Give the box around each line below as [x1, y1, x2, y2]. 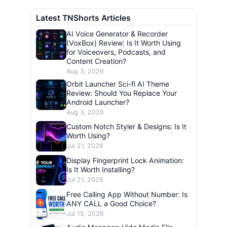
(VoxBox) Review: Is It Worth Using [66, 39, 181, 48]
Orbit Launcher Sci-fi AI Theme [66, 80, 169, 89]
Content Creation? [66, 57, 126, 66]
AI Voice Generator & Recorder [66, 29, 168, 39]
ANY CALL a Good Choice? [66, 199, 156, 208]
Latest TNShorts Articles [36, 13, 131, 23]
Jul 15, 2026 [66, 209, 104, 217]
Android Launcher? [66, 98, 129, 107]
